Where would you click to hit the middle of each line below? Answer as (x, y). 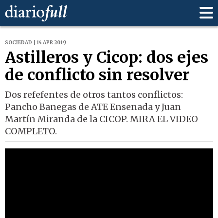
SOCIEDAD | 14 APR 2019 (36, 43)
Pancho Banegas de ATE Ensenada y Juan (93, 107)
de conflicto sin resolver (97, 75)
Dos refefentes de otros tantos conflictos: (94, 95)
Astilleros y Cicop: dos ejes (107, 58)
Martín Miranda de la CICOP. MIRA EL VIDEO (101, 119)
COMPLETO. (31, 131)
